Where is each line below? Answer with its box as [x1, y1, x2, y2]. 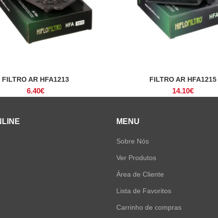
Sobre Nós [116, 137, 149, 145]
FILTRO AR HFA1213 [1, 75, 69, 83]
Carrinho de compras [116, 203, 182, 211]
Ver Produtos [116, 154, 156, 162]
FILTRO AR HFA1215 [149, 75, 217, 83]
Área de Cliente [116, 170, 164, 178]
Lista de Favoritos [116, 187, 171, 195]
